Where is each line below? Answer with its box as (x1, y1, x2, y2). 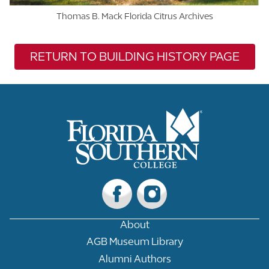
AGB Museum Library (86, 235, 183, 248)
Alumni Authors (98, 252, 171, 265)
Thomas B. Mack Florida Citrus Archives (56, 10, 213, 21)
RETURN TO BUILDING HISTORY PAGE (29, 49, 240, 64)
